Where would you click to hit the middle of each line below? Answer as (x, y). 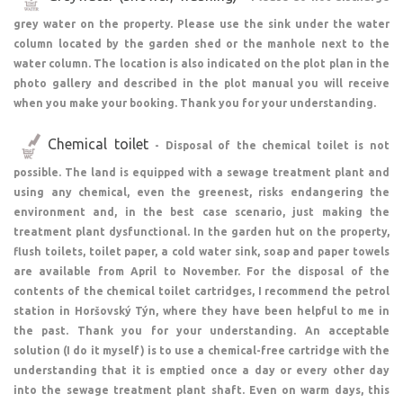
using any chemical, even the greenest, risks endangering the (201, 192)
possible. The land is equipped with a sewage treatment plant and (201, 172)
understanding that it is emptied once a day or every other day (201, 370)
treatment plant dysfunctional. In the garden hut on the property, (201, 231)
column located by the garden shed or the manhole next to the (201, 43)
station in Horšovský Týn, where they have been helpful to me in (201, 310)
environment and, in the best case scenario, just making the (201, 211)
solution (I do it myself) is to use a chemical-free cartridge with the (201, 350)
